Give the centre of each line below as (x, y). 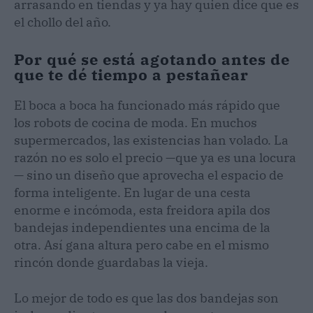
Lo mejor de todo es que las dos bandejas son (146, 298)
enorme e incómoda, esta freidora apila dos (142, 210)
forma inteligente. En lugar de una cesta (132, 192)
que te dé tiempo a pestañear (131, 74)
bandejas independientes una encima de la (142, 227)
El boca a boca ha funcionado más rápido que (147, 105)
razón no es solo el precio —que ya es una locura (155, 157)
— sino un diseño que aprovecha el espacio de (149, 175)
